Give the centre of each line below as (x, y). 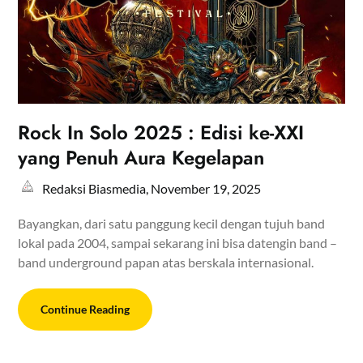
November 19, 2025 (206, 188)
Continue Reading (85, 309)
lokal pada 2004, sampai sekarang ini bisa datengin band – (178, 242)
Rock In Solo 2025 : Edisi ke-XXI (161, 132)
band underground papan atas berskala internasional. (166, 262)
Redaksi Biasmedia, (97, 188)
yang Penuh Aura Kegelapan (141, 157)
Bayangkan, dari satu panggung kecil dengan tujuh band (172, 223)
